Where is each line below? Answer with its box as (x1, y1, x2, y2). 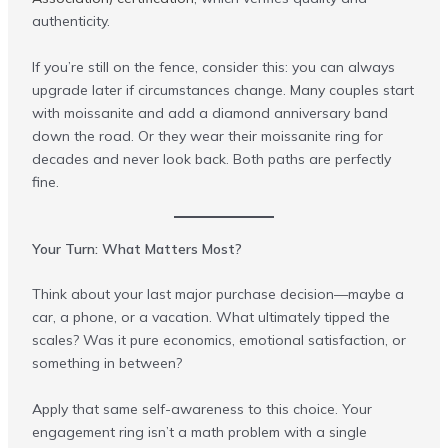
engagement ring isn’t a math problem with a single (31, 422, 367, 441)
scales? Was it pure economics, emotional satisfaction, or (31, 331, 406, 350)
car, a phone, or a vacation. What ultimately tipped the (31, 308, 390, 327)
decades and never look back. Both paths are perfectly (31, 149, 391, 168)
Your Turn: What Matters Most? (31, 240, 242, 259)
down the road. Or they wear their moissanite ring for (31, 126, 383, 145)
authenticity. (31, 12, 110, 31)
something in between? (31, 354, 182, 373)
